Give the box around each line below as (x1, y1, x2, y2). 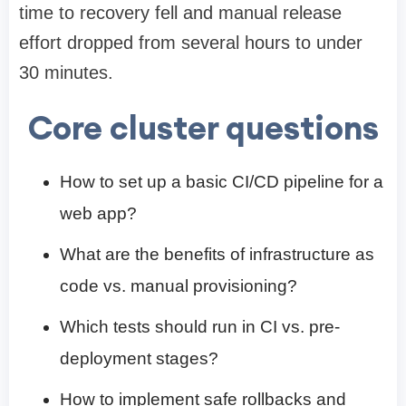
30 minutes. (19, 63, 113, 83)
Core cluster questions (27, 107, 379, 150)
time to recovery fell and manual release (19, 3, 342, 24)
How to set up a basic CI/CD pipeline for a (60, 172, 383, 192)
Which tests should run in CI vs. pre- (60, 317, 340, 337)
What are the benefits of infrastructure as (60, 245, 374, 265)
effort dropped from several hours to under (19, 33, 362, 53)
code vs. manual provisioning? (60, 276, 297, 296)
